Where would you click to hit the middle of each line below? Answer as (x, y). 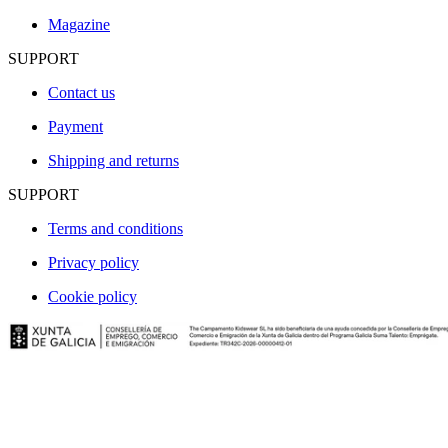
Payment (75, 127)
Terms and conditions (115, 229)
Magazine (79, 25)
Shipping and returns (113, 161)
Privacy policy (93, 263)
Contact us (81, 93)
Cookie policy (92, 297)
